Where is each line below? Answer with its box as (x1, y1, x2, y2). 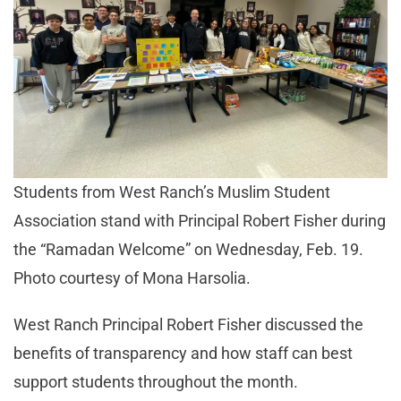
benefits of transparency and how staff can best (13, 344, 353, 363)
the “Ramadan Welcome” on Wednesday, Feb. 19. (13, 240, 363, 260)
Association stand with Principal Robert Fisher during (13, 211, 386, 231)
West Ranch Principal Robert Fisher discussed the (13, 315, 363, 335)
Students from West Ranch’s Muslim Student (13, 183, 330, 202)
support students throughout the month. (13, 372, 302, 392)
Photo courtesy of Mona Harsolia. (13, 269, 251, 288)
